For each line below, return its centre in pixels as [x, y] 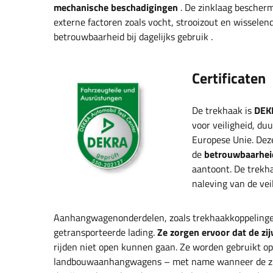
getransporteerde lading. [105, 232]
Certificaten [229, 78]
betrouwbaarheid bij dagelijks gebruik [131, 37]
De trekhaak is [223, 111]
